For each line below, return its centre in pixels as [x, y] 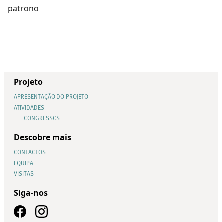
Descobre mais [43, 138]
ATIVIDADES [29, 108]
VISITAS [24, 175]
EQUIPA [24, 164]
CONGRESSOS [42, 119]
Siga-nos [31, 193]
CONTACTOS [30, 153]
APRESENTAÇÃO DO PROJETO [51, 97]
